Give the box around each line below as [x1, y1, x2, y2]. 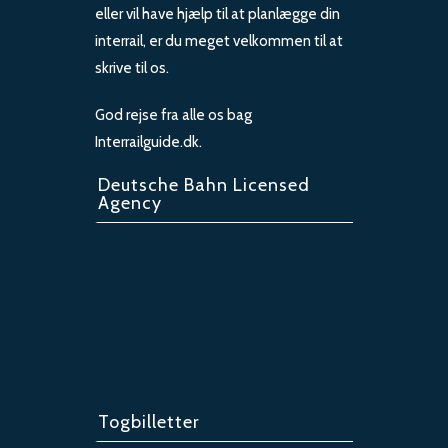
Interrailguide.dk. [95, 133, 202, 152]
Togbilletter [98, 411, 200, 434]
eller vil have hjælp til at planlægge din [95, 5, 340, 24]
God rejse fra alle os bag [95, 106, 252, 125]
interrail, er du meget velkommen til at [95, 32, 343, 51]
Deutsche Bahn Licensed [98, 174, 310, 197]
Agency [98, 192, 162, 215]
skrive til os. [95, 59, 169, 78]
